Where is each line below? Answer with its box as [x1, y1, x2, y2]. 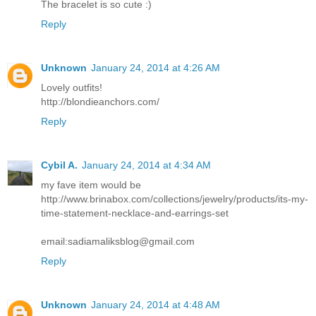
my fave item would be [41, 178, 141, 190]
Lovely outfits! [41, 81, 102, 93]
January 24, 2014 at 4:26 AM [91, 61, 220, 73]
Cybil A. [41, 159, 78, 171]
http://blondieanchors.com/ [41, 95, 159, 107]
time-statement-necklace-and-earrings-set [41, 207, 229, 219]
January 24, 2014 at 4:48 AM [91, 298, 220, 310]
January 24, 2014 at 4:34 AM [82, 159, 211, 171]
